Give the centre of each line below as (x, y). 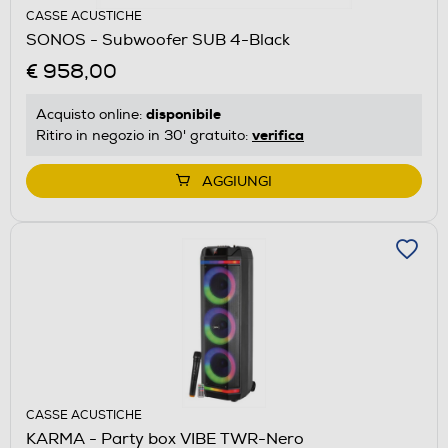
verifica (278, 134)
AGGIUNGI (237, 181)
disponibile (183, 113)
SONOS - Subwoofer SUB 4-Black (158, 39)
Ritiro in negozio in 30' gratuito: (144, 135)
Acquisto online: (91, 114)
